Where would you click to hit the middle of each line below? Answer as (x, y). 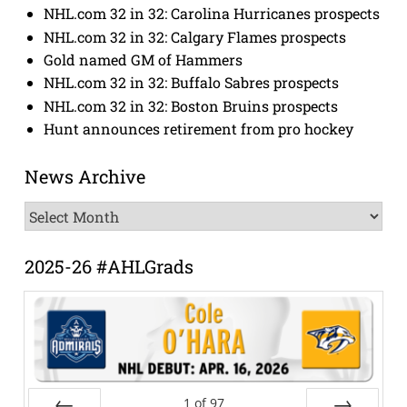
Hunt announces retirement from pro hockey (199, 128)
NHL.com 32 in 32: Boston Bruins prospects (191, 105)
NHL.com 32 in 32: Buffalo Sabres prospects (192, 83)
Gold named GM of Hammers (144, 59)
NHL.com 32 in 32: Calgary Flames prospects (195, 36)
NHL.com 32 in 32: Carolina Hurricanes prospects (212, 14)
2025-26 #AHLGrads (109, 267)
